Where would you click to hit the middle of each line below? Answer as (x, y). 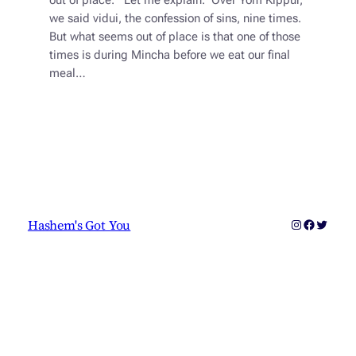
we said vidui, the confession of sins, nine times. (176, 19)
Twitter (334, 223)
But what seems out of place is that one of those (174, 37)
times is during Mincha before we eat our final (169, 56)
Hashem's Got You (79, 225)
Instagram (318, 223)
